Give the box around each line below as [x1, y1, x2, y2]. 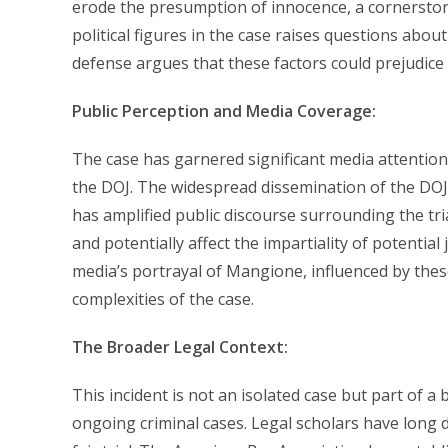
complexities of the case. [72, 287, 254, 310]
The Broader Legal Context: [72, 335, 288, 358]
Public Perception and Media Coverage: [72, 99, 376, 122]
